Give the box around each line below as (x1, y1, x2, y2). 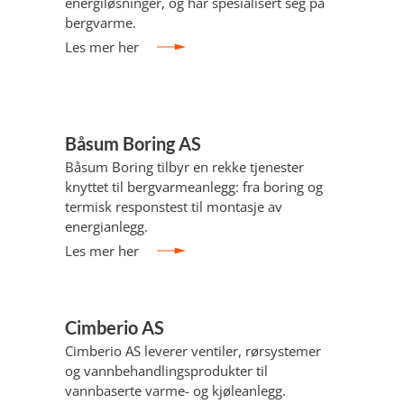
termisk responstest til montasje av (65, 197, 282, 216)
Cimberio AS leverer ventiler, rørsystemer (65, 342, 321, 360)
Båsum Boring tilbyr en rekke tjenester (65, 158, 304, 176)
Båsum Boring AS (65, 133, 201, 154)
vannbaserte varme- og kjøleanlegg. (65, 381, 286, 399)
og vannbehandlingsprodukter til (65, 362, 268, 380)
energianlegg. (65, 217, 148, 235)
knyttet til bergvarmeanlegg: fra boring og (65, 178, 323, 196)
